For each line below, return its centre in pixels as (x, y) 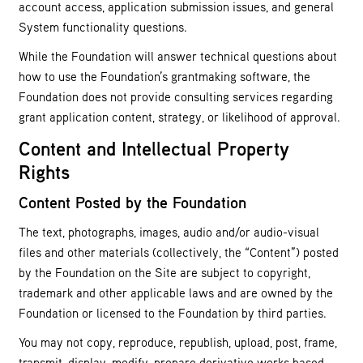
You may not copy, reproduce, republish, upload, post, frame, (178, 342)
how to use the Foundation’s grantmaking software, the (164, 77)
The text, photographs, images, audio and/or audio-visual (169, 231)
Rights (44, 171)
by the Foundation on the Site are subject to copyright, (164, 272)
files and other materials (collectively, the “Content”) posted (179, 252)
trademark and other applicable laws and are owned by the (176, 292)
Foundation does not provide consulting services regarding (176, 97)
